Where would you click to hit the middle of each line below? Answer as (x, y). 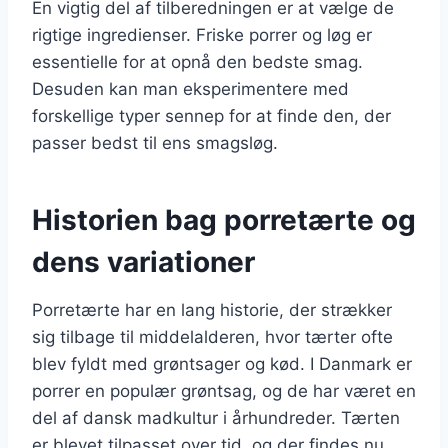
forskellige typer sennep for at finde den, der (211, 115)
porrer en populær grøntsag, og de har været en (224, 390)
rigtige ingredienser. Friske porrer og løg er (202, 34)
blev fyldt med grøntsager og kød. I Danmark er (222, 363)
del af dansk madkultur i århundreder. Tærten (216, 417)
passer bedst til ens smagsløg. (155, 142)
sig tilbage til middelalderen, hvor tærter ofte (212, 336)
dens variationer (143, 261)
